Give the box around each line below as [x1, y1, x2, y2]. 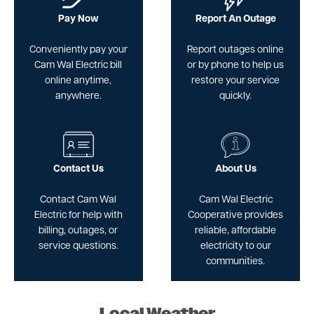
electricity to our [200, 241, 271, 252]
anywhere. [55, 91, 102, 102]
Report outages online [187, 45, 285, 56]
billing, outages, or [39, 226, 118, 237]
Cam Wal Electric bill [34, 60, 123, 71]
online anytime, [45, 76, 112, 87]
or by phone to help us [187, 60, 285, 71]
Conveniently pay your [29, 45, 128, 56]
